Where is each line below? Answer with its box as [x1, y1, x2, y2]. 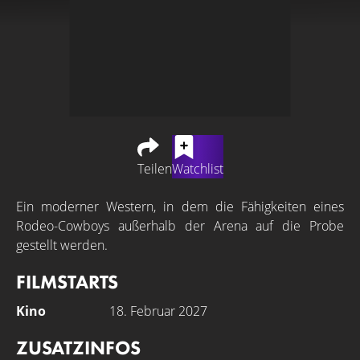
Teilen [137, 160, 172, 178]
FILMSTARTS [16, 269, 118, 294]
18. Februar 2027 [109, 302, 207, 320]
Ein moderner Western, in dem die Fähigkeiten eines [16, 198, 344, 215]
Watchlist [171, 160, 223, 178]
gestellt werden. [16, 236, 108, 254]
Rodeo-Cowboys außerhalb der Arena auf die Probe [16, 217, 344, 235]
